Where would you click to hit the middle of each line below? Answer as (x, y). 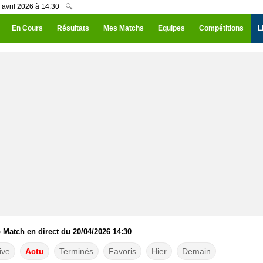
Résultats (73, 28)
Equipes (171, 28)
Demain (196, 251)
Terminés (76, 251)
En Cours (27, 28)
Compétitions (221, 28)
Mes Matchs (124, 28)
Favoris (122, 251)
